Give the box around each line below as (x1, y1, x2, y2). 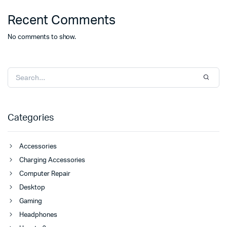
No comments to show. (8, 34, 77, 41)
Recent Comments (8, 14, 116, 27)
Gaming (19, 198, 42, 205)
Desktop (19, 184, 45, 192)
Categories (8, 113, 54, 123)
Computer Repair (19, 171, 70, 178)
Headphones (19, 212, 57, 219)
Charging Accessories (19, 157, 86, 164)
